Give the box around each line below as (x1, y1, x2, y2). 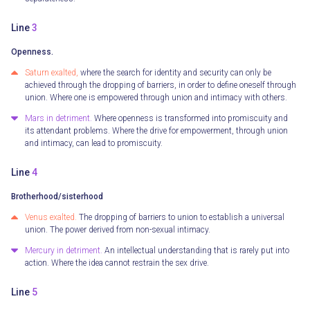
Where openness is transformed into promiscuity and (92, 113, 288, 124)
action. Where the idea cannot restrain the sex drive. (25, 258, 209, 268)
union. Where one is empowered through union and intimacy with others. (25, 93, 287, 103)
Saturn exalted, (25, 68, 78, 78)
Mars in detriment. (25, 113, 92, 124)
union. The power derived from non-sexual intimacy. (25, 225, 210, 235)
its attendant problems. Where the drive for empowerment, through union (25, 126, 288, 136)
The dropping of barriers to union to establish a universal (77, 212, 284, 223)
